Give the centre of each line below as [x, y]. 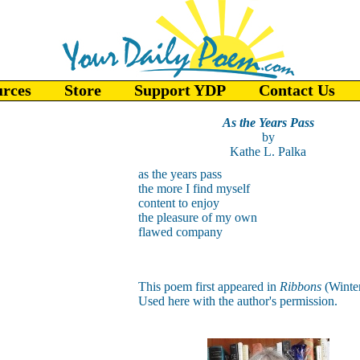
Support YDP [180, 90]
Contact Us [297, 90]
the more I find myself [194, 188]
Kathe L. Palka [268, 151]
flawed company [180, 232]
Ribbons [302, 286]
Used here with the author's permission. [237, 301]
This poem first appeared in [209, 286]
